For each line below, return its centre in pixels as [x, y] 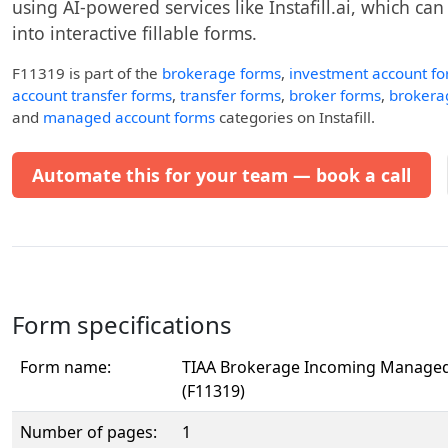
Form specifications [122, 324]
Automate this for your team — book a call [221, 175]
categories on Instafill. [295, 117]
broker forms [335, 95]
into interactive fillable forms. [134, 33]
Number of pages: [88, 432]
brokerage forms [221, 73]
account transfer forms [92, 95]
